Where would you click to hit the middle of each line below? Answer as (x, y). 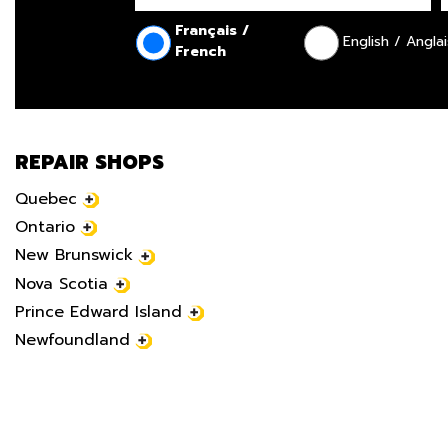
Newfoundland (72, 339)
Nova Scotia (61, 283)
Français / (211, 30)
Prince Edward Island (98, 311)
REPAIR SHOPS (89, 162)
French (200, 51)
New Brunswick (74, 255)
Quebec (46, 199)
